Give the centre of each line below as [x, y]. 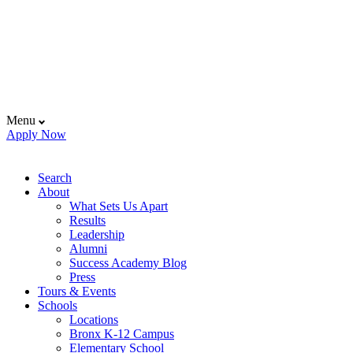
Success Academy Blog [128, 263]
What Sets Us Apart [119, 206]
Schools [58, 305]
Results [87, 220]
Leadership [97, 234]
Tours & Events [77, 291]
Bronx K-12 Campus [122, 334]
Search [55, 178]
